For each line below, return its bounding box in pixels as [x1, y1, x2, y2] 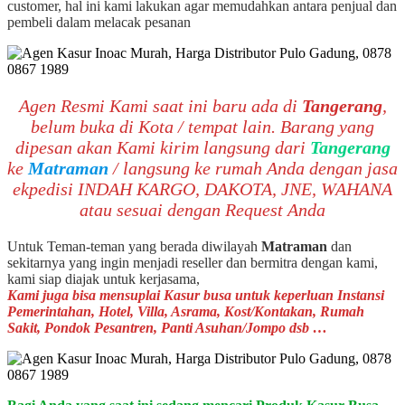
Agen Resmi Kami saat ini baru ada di [18, 95, 302, 116]
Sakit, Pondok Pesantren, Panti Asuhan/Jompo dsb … [7, 319, 327, 335]
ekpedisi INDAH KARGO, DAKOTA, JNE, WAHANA [13, 178, 392, 199]
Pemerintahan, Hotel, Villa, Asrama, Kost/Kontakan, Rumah [7, 303, 364, 319]
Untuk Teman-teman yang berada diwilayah [7, 238, 261, 254]
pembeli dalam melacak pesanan [7, 14, 191, 30]
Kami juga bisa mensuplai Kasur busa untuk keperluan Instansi [7, 287, 384, 303]
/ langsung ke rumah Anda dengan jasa [113, 157, 398, 178]
